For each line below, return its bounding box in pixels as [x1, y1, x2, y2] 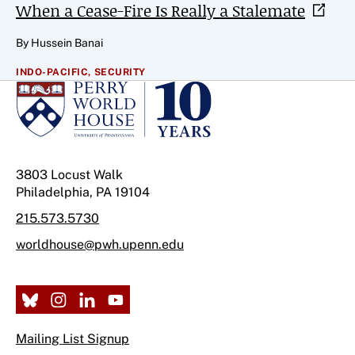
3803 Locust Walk [16, 167, 123, 182]
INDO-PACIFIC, [16, 67, 91, 78]
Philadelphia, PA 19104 [16, 185, 150, 200]
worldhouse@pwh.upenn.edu [16, 237, 184, 252]
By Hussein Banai [16, 36, 103, 49]
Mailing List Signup [16, 331, 129, 346]
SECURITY [94, 67, 146, 78]
